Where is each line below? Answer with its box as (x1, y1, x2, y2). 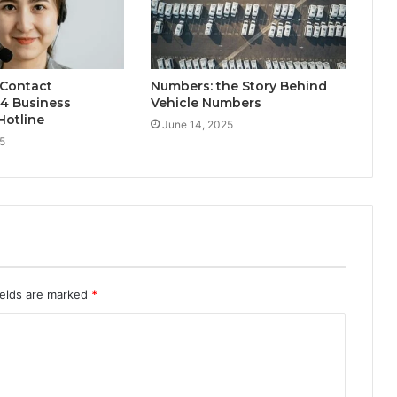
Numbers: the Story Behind (150, 78, 327, 95)
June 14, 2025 (161, 118, 233, 132)
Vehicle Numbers (150, 95, 261, 112)
